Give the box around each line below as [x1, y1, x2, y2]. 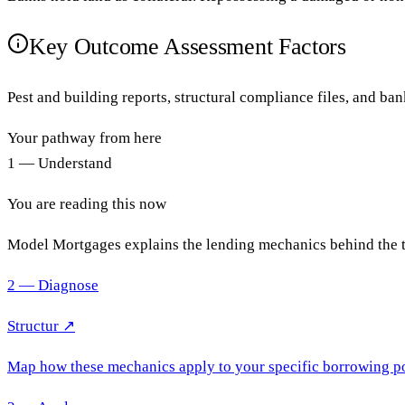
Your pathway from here [7, 129, 162, 147]
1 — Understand [7, 155, 112, 173]
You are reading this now [7, 195, 166, 213]
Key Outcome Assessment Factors [29, 33, 346, 61]
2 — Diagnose [7, 277, 99, 295]
